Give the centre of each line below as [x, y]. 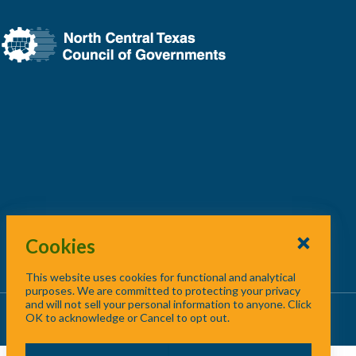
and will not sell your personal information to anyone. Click [168, 304]
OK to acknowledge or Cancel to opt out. [129, 317]
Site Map [287, 315]
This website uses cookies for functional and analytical [161, 277]
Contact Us [232, 315]
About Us [175, 315]
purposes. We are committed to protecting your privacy [163, 290]
